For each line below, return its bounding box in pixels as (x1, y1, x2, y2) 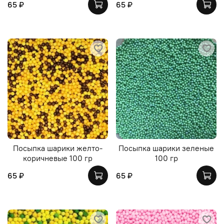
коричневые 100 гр (23, 152, 92, 163)
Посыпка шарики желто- (13, 142, 102, 153)
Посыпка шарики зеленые (118, 142, 214, 153)
